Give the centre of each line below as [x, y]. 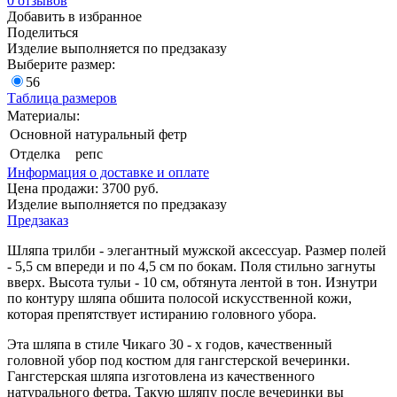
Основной [41, 134]
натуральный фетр [131, 134]
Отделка [35, 153]
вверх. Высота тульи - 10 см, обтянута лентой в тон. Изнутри [192, 282]
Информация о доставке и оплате [108, 172]
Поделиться [43, 32]
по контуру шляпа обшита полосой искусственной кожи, [179, 298]
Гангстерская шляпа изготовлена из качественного [161, 376]
